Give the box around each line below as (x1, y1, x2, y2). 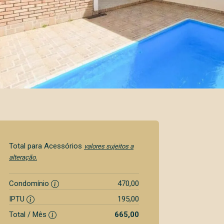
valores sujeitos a (84, 142, 133, 150)
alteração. (9, 153, 37, 161)
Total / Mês (9, 210, 48, 219)
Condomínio (9, 179, 51, 188)
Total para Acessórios (9, 141, 84, 150)
